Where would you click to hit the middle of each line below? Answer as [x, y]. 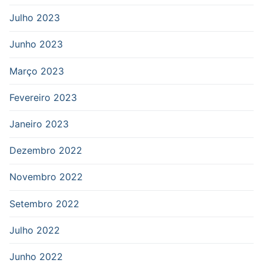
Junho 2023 [36, 44]
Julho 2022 [35, 230]
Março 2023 [37, 71]
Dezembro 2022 [46, 151]
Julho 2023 [35, 18]
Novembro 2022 [46, 177]
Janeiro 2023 [39, 124]
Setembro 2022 [44, 203]
